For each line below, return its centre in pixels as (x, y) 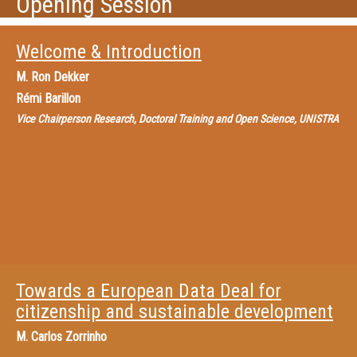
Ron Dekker (60, 77)
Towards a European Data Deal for (149, 291)
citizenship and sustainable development (175, 312)
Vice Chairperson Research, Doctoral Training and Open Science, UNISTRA (177, 119)
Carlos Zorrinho (69, 337)
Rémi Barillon (48, 98)
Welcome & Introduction (109, 52)
